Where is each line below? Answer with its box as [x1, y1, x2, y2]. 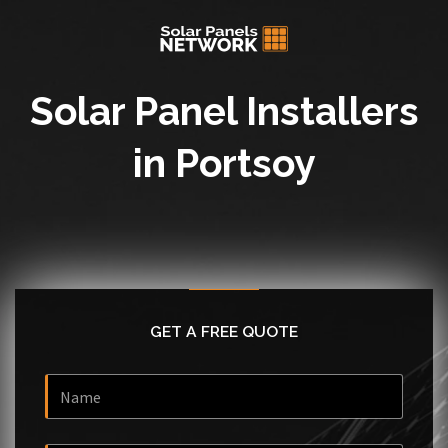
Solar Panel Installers [29, 88, 419, 134]
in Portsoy [133, 140, 315, 186]
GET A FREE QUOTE [150, 322, 298, 341]
